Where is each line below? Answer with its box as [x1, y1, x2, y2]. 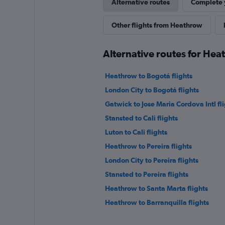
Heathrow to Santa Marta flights [104, 184, 208, 192]
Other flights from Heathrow [111, 21, 202, 29]
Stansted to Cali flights [104, 114, 178, 122]
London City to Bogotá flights [104, 86, 199, 94]
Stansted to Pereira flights [104, 170, 188, 178]
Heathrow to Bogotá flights [104, 72, 192, 80]
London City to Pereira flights [104, 156, 198, 164]
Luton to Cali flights [104, 128, 167, 136]
